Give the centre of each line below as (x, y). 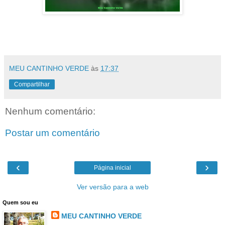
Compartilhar (32, 84)
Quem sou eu (20, 202)
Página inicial (113, 167)
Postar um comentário (52, 133)
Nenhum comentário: (50, 111)
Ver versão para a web (113, 187)
